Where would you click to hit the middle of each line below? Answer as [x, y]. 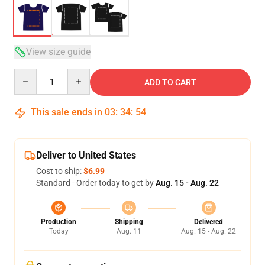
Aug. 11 [129, 231]
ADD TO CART [170, 82]
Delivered [209, 222]
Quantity [30, 74]
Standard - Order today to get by [96, 183]
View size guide [58, 52]
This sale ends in [67, 112]
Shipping [129, 222]
